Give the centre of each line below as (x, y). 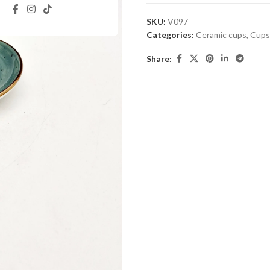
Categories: (170, 35)
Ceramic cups (221, 35)
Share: (159, 58)
